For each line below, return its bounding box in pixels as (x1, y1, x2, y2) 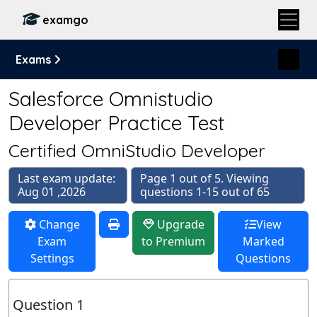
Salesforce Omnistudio (8, 86, 213, 111)
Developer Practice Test (8, 110, 224, 135)
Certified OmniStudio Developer (8, 139, 265, 161)
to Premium (142, 234, 206, 249)
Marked (242, 234, 284, 249)
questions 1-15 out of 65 (139, 184, 270, 200)
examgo (42, 13, 88, 27)
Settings (30, 250, 74, 266)
